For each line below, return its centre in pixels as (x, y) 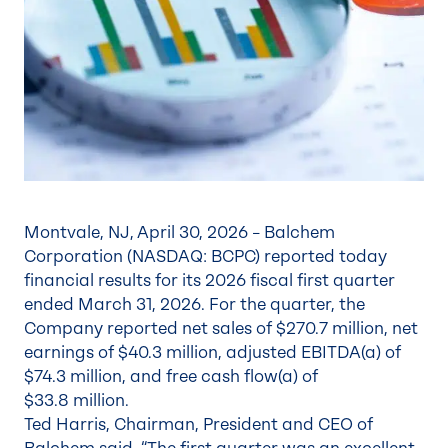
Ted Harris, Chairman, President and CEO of (198, 424)
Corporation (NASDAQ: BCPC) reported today (205, 256)
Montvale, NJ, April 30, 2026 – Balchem (179, 232)
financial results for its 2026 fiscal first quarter (209, 280)
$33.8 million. (76, 400)
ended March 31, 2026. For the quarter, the (194, 304)
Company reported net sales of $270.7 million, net (221, 328)
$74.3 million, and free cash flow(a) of (171, 376)
